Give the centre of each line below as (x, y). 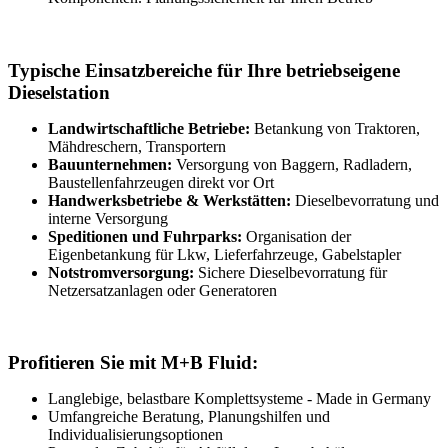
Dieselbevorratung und (365, 200)
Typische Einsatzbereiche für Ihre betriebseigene (204, 70)
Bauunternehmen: (112, 164)
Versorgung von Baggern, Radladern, (294, 164)
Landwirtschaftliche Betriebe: (149, 128)
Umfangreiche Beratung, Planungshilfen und (189, 417)
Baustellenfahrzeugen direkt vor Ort (161, 182)
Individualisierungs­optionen (135, 435)
